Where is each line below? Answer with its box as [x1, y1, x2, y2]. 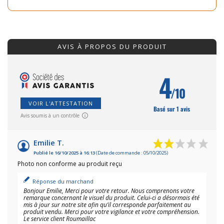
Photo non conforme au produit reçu [17, 159, 122, 168]
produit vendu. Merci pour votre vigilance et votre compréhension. [23, 207, 199, 216]
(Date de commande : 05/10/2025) [95, 149, 168, 156]
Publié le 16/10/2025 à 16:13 [33, 149, 95, 156]
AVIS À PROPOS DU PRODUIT [57, 41, 167, 51]
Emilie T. [33, 137, 64, 147]
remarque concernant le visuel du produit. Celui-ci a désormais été [23, 193, 199, 202]
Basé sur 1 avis [153, 104, 190, 113]
